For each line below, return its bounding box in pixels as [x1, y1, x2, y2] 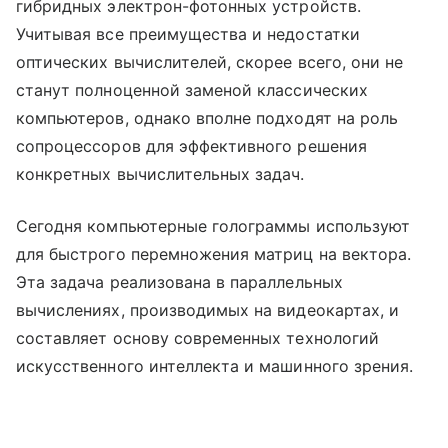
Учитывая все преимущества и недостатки [16, 24, 360, 45]
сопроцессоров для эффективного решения [16, 136, 367, 157]
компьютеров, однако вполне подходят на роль [16, 108, 399, 129]
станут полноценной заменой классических [16, 80, 368, 101]
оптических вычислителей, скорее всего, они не [16, 52, 404, 73]
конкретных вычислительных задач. [16, 164, 305, 185]
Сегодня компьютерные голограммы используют [16, 216, 411, 237]
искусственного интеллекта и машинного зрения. [16, 356, 414, 377]
